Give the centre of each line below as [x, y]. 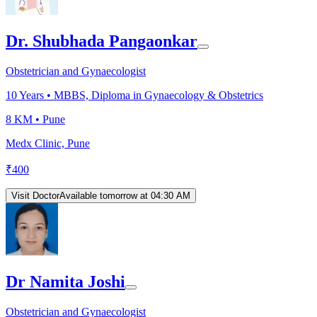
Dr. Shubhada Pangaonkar [102, 41]
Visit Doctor [35, 195]
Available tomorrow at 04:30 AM [125, 195]
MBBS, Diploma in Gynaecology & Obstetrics [158, 95]
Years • [35, 95]
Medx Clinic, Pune [48, 143]
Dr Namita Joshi [65, 281]
